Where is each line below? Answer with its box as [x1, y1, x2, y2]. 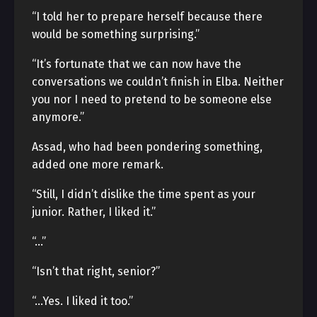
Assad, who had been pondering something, [32, 140, 263, 154]
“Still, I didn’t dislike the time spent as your [32, 188, 255, 201]
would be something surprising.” [32, 28, 200, 41]
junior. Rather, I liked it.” [32, 205, 156, 219]
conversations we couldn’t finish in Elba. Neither [32, 75, 284, 88]
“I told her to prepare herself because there [32, 10, 263, 23]
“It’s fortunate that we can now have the [32, 57, 241, 71]
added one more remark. [32, 158, 163, 171]
